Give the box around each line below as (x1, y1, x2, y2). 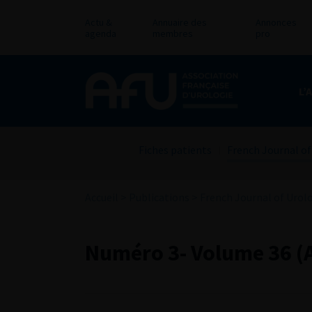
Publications (129, 190, 189, 204)
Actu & (85, 16, 112, 29)
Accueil (85, 190, 118, 204)
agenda (85, 27, 116, 40)
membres (152, 27, 193, 40)
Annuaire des (152, 16, 207, 29)
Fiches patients (139, 143, 212, 157)
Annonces (255, 16, 297, 29)
